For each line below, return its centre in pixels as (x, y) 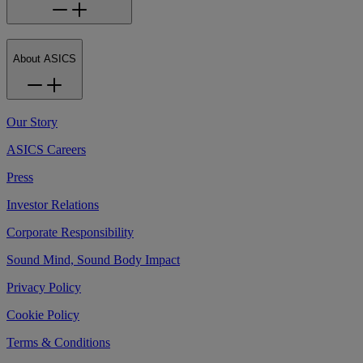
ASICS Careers (46, 149)
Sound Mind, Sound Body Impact (93, 259)
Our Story (32, 122)
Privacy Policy (44, 287)
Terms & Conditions (58, 342)
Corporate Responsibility (70, 232)
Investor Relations (53, 204)
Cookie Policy (43, 314)
